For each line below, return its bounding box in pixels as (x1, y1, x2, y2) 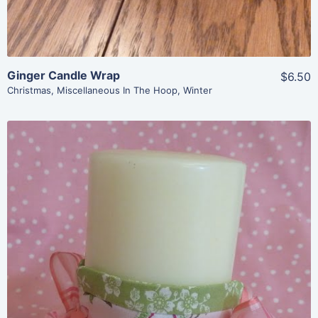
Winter (183, 84, 212, 97)
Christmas (7, 84, 51, 97)
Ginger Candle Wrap (7, 68, 120, 83)
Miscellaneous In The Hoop (57, 84, 177, 97)
